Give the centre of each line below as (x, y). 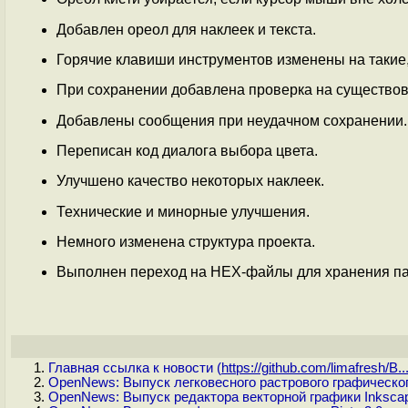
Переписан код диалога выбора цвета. (187, 150)
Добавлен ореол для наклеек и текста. (186, 29)
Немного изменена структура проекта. (186, 241)
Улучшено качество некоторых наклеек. (190, 181)
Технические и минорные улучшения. (183, 211)
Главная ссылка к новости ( (135, 368)
